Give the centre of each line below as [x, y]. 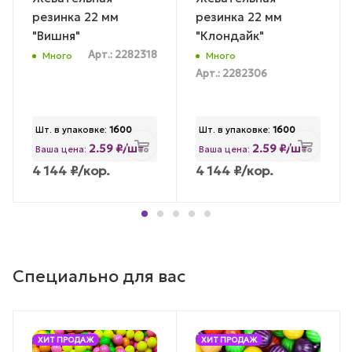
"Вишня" [56, 35]
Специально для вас [99, 277]
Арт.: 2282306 [231, 74]
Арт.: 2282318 [123, 55]
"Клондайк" [230, 35]
